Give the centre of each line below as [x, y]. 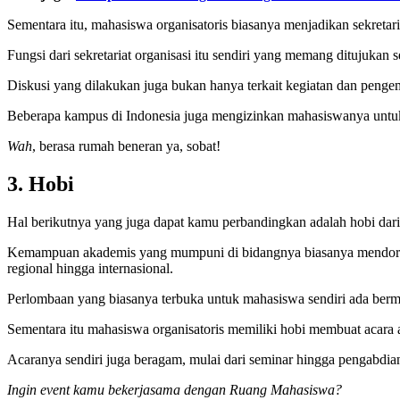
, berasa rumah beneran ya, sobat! [126, 146]
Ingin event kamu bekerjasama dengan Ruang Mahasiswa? [175, 389]
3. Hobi [41, 183]
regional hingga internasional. [90, 268]
